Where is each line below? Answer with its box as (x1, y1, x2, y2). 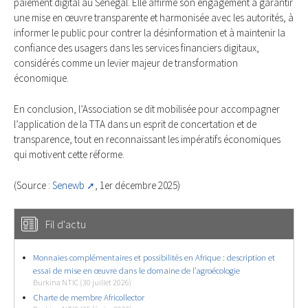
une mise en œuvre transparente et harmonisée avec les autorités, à (14, 11, 294, 25)
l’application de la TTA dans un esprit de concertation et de (14, 117, 256, 131)
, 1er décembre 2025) (95, 178, 180, 192)
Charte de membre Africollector (33, 291, 144, 304)
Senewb (52, 178, 85, 192)
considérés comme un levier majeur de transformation (14, 56, 238, 70)
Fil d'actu (45, 217, 86, 232)
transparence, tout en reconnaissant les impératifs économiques (14, 132, 280, 146)
